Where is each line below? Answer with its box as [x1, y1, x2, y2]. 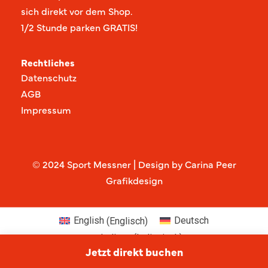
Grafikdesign [105, 173, 163, 187]
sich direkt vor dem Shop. [21, 4, 132, 17]
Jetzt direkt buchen [85, 244, 183, 259]
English [74, 215, 104, 227]
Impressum [21, 102, 71, 116]
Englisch [109, 215, 145, 227]
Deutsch [174, 215, 209, 227]
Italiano [100, 232, 131, 244]
